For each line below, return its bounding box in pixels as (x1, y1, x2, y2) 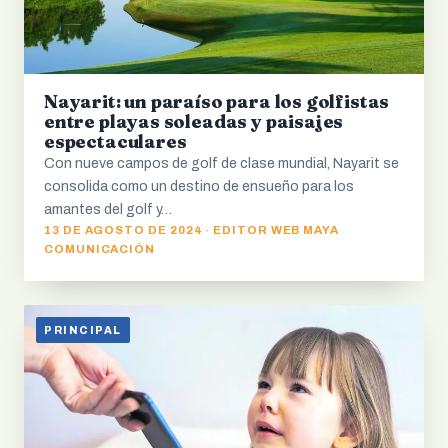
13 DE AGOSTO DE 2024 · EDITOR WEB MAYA (44, 223, 340, 236)
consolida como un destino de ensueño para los (44, 178, 354, 194)
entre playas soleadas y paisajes (44, 109, 344, 133)
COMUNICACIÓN (44, 242, 156, 255)
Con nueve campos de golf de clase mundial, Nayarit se (44, 155, 399, 171)
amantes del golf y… (44, 201, 172, 217)
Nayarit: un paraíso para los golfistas (44, 89, 390, 113)
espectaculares (44, 129, 187, 153)
